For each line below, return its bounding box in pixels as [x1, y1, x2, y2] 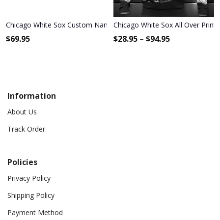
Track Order [7, 124, 45, 134]
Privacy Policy [7, 173, 51, 183]
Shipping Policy [7, 190, 55, 200]
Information [7, 90, 56, 101]
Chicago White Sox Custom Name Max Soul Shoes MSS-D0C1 [6, 20, 203, 29]
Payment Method [7, 207, 63, 217]
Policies [7, 156, 37, 167]
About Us [7, 107, 37, 116]
